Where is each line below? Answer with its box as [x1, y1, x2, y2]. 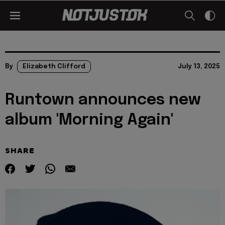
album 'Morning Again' [5, 113, 173, 128]
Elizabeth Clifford [23, 63, 85, 70]
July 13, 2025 [178, 63, 220, 70]
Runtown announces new [5, 92, 201, 108]
